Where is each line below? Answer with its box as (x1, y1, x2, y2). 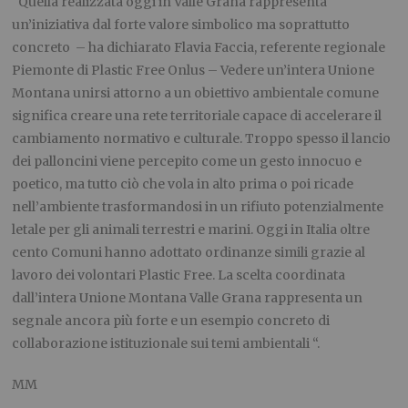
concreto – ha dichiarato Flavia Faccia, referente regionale (12, 39, 386, 56)
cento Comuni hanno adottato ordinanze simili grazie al (12, 244, 366, 261)
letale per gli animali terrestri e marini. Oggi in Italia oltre (12, 221, 371, 239)
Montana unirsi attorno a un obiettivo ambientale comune (12, 85, 380, 102)
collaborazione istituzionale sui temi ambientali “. (12, 335, 321, 352)
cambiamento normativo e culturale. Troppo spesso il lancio (12, 130, 392, 148)
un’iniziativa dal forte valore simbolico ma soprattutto (12, 16, 351, 34)
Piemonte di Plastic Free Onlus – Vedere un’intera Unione (12, 62, 375, 79)
